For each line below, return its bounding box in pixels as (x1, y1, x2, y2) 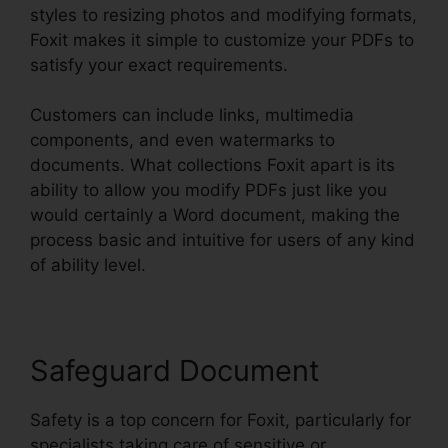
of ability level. (30, 255, 146, 276)
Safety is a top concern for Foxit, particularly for (30, 410, 411, 431)
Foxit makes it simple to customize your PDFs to (30, 29, 414, 50)
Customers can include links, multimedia (30, 105, 354, 126)
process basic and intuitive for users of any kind (30, 230, 415, 251)
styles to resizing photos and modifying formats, (30, 4, 417, 25)
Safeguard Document (30, 353, 320, 389)
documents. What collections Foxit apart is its (30, 155, 395, 176)
